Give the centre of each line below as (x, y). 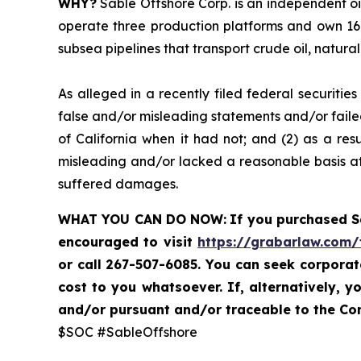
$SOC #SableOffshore (128, 332)
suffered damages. (118, 184)
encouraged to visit (128, 242)
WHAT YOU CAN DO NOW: (143, 220)
